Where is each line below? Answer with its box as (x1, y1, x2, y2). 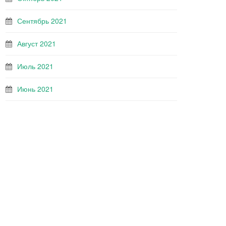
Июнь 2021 (17, 84, 53, 94)
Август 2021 (17, 38, 56, 48)
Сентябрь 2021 (17, 16, 67, 26)
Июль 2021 (17, 61, 53, 71)
